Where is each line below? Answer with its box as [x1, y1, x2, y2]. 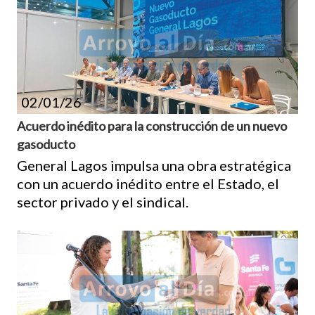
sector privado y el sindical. [17, 193, 188, 210]
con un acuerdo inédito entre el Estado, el [17, 174, 279, 192]
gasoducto [17, 136, 75, 152]
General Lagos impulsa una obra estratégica [17, 156, 291, 174]
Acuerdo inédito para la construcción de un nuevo [17, 117, 287, 134]
